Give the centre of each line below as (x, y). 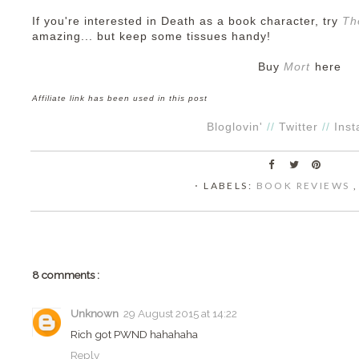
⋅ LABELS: (226, 186)
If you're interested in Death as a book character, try (187, 21)
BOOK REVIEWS (305, 186)
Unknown (95, 313)
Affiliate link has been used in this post (120, 98)
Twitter (298, 127)
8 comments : (66, 275)
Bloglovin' (235, 127)
